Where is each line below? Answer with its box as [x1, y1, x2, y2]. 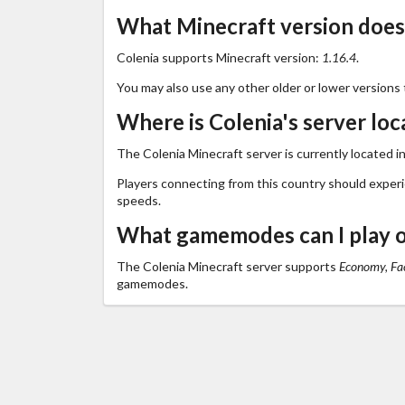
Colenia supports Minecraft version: [116, 49, 322, 65]
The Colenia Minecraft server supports [116, 258, 339, 274]
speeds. [116, 192, 161, 208]
